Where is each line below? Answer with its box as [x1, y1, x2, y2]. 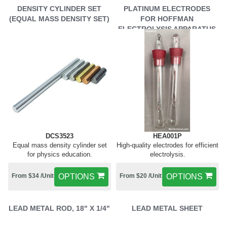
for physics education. [27, 150, 92, 158]
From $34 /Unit [11, 172, 54, 179]
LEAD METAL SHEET [131, 204, 203, 212]
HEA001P [153, 132, 182, 140]
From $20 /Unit [119, 172, 162, 179]
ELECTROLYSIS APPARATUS [118, 25, 216, 33]
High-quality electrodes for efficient [117, 141, 218, 149]
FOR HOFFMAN [140, 15, 194, 23]
